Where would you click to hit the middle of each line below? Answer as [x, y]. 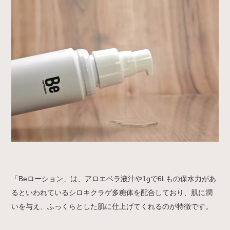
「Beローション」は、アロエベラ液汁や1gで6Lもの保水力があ [114, 178]
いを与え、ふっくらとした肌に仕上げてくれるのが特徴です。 [112, 206]
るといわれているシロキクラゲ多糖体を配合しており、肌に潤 [112, 192]
